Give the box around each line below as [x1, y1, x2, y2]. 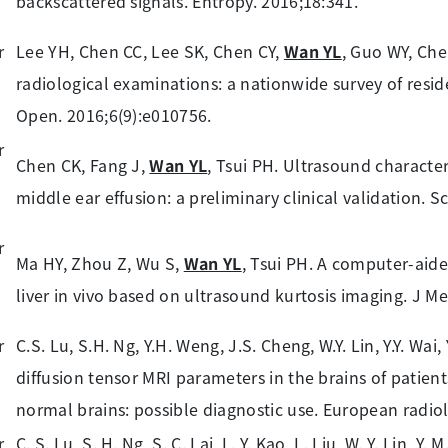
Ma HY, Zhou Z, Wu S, [16, 251, 184, 275]
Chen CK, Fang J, [16, 153, 150, 177]
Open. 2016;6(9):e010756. [16, 103, 212, 127]
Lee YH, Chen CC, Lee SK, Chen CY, [16, 39, 284, 63]
